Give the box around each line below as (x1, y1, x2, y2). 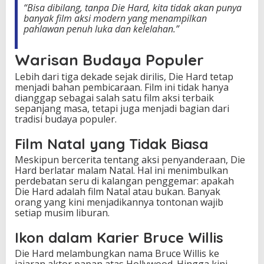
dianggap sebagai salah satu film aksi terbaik (15, 91, 214, 104)
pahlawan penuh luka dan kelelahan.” (24, 22, 179, 35)
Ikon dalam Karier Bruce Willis (15, 228, 223, 246)
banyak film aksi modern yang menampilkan (24, 11, 207, 25)
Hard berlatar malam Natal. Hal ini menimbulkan (15, 163, 228, 177)
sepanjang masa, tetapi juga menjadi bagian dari (15, 101, 229, 115)
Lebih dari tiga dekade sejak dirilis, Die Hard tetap (15, 70, 233, 83)
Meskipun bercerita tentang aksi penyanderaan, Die (15, 153, 245, 166)
